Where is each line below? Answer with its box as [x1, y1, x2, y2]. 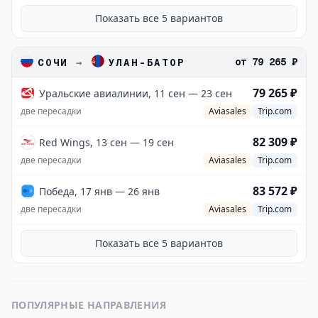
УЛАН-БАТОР [108, 56, 185, 69]
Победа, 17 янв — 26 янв [39, 185, 160, 198]
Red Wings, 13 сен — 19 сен [39, 136, 174, 149]
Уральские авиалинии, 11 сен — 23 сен [39, 87, 232, 100]
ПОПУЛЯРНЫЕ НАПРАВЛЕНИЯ [11, 298, 167, 312]
